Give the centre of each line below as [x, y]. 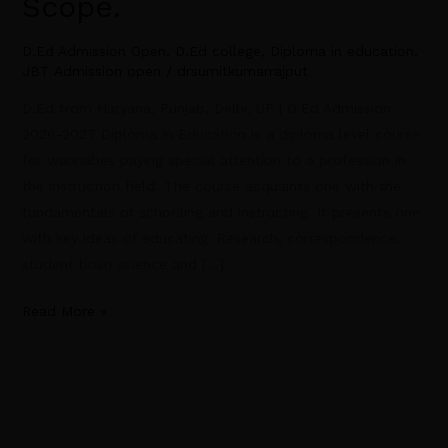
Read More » [64, 311]
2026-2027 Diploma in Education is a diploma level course [220, 134]
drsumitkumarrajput [242, 71]
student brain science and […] [122, 264]
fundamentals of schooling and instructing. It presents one [220, 212]
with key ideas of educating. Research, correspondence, [210, 238]
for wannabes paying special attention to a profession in [213, 160]
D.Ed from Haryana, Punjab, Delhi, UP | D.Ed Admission [206, 108]
